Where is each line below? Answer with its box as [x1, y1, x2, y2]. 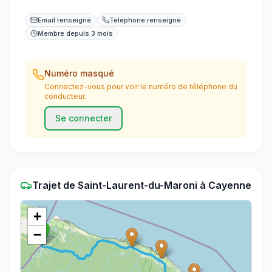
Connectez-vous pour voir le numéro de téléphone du [44, 82, 237, 91]
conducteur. [44, 92, 86, 101]
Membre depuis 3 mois [38, 29, 113, 38]
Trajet [32, 179, 61, 191]
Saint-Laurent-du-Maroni [78, 179, 197, 191]
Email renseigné [38, 16, 91, 24]
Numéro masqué [44, 68, 114, 78]
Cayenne [208, 179, 251, 191]
